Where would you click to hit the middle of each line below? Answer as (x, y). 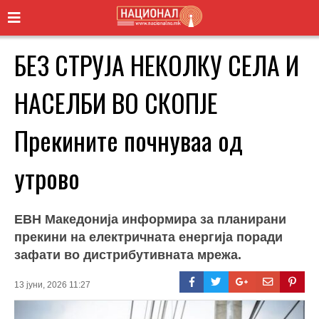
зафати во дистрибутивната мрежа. (128, 255)
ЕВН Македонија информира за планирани (150, 219)
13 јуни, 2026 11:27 (52, 284)
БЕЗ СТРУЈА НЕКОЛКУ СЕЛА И (157, 64)
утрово (47, 177)
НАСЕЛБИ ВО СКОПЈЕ (116, 102)
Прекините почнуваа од (129, 140)
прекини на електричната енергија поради (148, 237)
